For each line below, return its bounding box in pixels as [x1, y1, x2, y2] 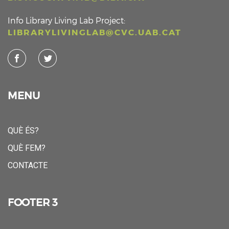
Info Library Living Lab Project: [8, 15, 125, 26]
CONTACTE [8, 161, 48, 171]
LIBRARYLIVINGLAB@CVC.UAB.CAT [8, 27, 181, 38]
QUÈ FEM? [8, 143, 45, 153]
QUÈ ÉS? [8, 126, 39, 136]
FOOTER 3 [8, 196, 58, 209]
